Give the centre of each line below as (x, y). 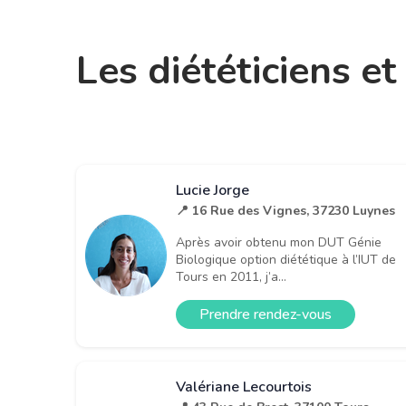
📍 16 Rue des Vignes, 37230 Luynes (285, 211)
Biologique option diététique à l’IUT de (286, 260)
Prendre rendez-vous (266, 315)
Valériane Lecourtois (244, 387)
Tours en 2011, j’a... (231, 277)
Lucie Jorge (213, 191)
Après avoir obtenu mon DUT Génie (279, 243)
